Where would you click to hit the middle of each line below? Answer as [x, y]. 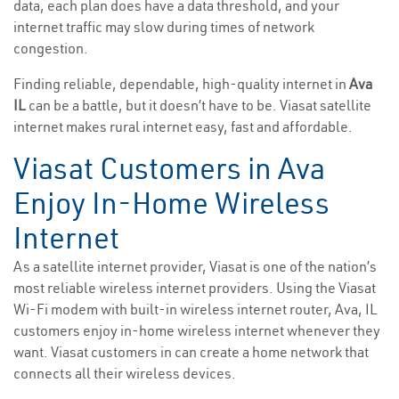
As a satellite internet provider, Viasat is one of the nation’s [195, 267]
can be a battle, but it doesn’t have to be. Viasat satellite [200, 106]
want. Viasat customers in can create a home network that [191, 352]
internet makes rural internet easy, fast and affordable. [183, 127]
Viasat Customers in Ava [169, 169]
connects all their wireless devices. [125, 374]
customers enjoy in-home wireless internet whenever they [197, 331]
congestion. [51, 49]
